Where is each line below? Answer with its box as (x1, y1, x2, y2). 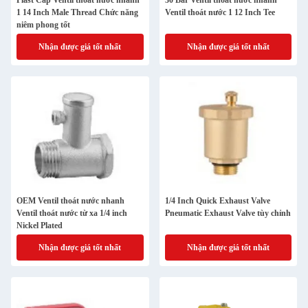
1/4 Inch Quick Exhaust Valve (164, 196, 270, 206)
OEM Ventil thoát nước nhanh (16, 196, 124, 206)
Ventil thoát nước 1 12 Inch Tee (164, 8, 275, 17)
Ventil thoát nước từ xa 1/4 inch (16, 208, 127, 218)
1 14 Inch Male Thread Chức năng (16, 8, 138, 17)
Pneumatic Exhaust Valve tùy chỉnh (164, 208, 291, 218)
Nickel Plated (16, 221, 63, 230)
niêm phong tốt (16, 20, 70, 30)
